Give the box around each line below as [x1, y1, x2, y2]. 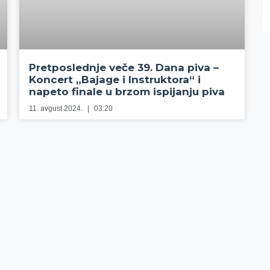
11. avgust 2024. [29, 104, 85, 113]
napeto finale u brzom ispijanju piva [29, 86, 225, 98]
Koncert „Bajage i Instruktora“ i [29, 74, 201, 86]
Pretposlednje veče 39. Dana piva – [29, 61, 219, 74]
